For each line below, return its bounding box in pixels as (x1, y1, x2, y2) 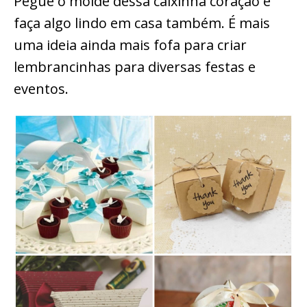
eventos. (14, 79, 69, 99)
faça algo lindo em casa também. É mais (14, 14, 270, 33)
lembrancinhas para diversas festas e (14, 58, 256, 77)
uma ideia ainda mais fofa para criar (14, 36, 247, 55)
